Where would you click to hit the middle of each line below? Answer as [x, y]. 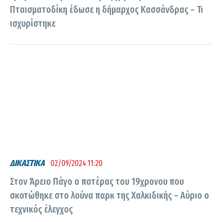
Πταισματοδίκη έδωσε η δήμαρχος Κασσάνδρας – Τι [107, 9]
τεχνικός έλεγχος [41, 209]
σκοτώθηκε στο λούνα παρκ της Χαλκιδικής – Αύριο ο [110, 195]
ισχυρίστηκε [33, 23]
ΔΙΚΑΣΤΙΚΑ [27, 163]
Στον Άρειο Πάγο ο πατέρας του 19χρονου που [97, 181]
